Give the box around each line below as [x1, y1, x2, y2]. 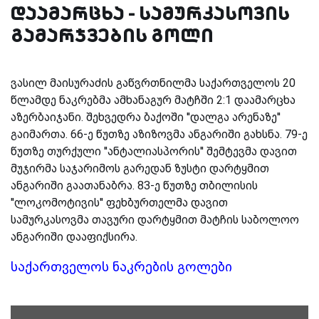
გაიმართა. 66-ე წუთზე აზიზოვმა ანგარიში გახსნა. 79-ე [11, 127, 308, 141]
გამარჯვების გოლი [11, 22, 214, 48]
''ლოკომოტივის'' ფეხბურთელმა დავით [11, 195, 228, 209]
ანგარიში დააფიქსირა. [11, 229, 137, 244]
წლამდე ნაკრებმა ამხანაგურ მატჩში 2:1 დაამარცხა [11, 93, 296, 107]
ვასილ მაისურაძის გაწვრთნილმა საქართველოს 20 [11, 75, 296, 90]
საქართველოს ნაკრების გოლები [11, 258, 232, 275]
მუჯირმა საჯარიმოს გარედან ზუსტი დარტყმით [11, 161, 269, 175]
